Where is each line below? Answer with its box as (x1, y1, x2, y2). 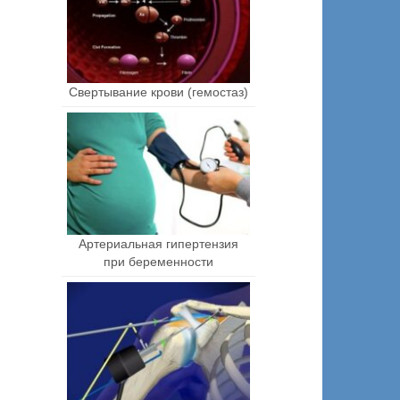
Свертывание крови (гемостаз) (68, 84, 248, 99)
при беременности (103, 254, 213, 269)
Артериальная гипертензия (78, 236, 238, 251)
